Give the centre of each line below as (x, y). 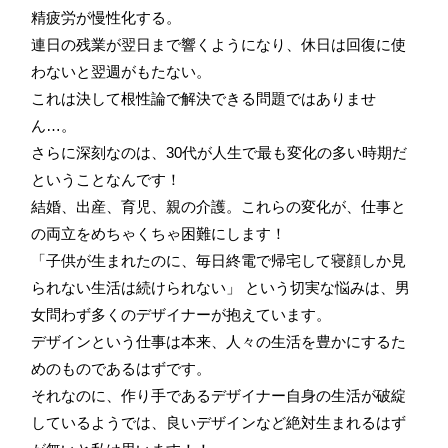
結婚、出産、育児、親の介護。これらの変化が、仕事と (218, 206)
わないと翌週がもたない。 (121, 71)
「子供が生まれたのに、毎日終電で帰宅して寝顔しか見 (218, 260)
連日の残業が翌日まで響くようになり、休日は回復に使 (218, 44)
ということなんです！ (106, 179)
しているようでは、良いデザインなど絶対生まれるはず (218, 422)
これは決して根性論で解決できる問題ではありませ (203, 98)
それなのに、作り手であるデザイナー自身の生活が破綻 (218, 395)
